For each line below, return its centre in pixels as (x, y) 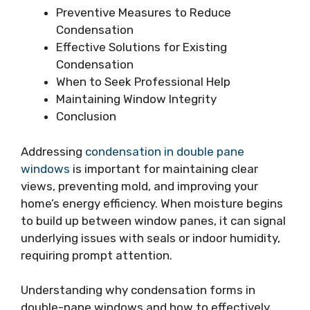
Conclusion (86, 117)
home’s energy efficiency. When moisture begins (152, 203)
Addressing (53, 151)
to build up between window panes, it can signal (153, 220)
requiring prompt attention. (97, 255)
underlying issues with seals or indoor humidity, (151, 238)
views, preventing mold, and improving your (139, 186)
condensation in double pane (165, 151)
